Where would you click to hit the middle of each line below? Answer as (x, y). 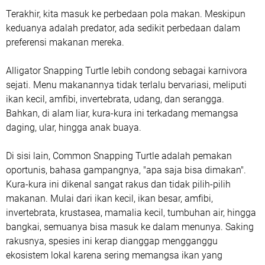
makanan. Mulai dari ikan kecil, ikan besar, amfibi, (109, 198)
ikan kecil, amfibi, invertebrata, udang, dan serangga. (115, 99)
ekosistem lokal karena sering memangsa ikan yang (114, 255)
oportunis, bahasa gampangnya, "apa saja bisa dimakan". (126, 170)
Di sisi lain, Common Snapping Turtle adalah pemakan (119, 156)
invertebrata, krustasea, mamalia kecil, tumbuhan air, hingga (131, 212)
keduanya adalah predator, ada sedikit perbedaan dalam (123, 28)
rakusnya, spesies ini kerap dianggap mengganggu (112, 241)
